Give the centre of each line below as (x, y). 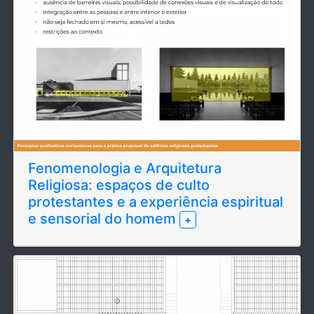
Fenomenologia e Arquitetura (125, 169)
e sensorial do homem (104, 219)
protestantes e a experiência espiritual (156, 202)
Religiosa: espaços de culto (119, 185)
